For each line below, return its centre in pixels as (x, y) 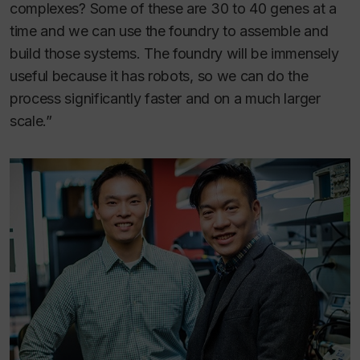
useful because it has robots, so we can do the (159, 76)
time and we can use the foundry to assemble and (169, 31)
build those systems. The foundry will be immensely (174, 54)
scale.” (31, 121)
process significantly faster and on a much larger (165, 99)
